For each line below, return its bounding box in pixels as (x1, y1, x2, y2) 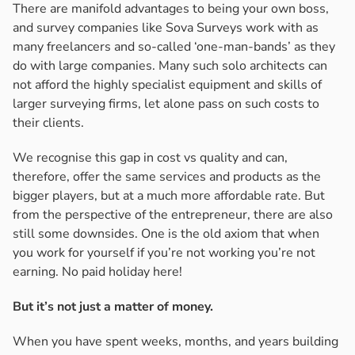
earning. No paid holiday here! (13, 263, 182, 281)
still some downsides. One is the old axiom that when (13, 225, 319, 243)
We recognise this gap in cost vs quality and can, (13, 149, 288, 167)
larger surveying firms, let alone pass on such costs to (13, 95, 319, 113)
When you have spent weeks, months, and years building (13, 333, 338, 351)
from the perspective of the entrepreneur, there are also (13, 206, 333, 224)
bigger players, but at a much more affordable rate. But (13, 187, 325, 205)
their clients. (13, 114, 84, 132)
